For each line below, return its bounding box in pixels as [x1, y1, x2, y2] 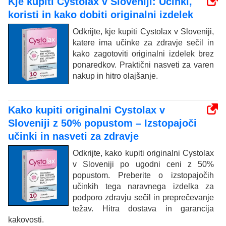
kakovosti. [8, 215, 44, 224]
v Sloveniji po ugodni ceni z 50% [73, 159, 214, 168]
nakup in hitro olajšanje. [73, 71, 158, 80]
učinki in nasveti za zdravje [8, 130, 139, 142]
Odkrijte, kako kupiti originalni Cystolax [73, 148, 214, 157]
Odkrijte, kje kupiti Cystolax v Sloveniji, [73, 27, 214, 36]
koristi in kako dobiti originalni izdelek [8, 9, 193, 20]
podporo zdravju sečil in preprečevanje [73, 193, 214, 202]
